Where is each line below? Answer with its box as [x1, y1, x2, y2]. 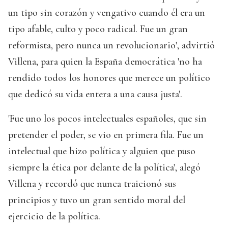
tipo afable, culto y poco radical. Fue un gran [8, 23, 188, 36]
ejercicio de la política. [8, 210, 100, 223]
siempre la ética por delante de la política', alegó [8, 161, 201, 174]
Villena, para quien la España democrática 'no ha [8, 55, 202, 68]
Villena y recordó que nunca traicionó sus [8, 178, 176, 190]
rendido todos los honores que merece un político [8, 72, 210, 84]
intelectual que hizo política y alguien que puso [8, 145, 195, 158]
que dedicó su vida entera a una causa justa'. [8, 88, 182, 101]
